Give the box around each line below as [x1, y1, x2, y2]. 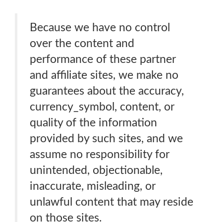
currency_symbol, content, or [30, 101, 174, 112]
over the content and [30, 38, 134, 49]
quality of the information [30, 117, 157, 128]
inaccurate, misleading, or [30, 180, 156, 192]
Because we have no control [30, 22, 170, 33]
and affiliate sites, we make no [30, 69, 178, 81]
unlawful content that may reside [30, 196, 193, 208]
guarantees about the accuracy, [30, 85, 184, 97]
